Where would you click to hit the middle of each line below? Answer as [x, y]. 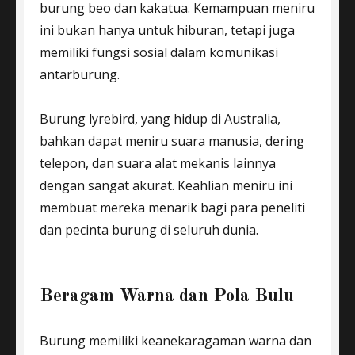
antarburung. [81, 74]
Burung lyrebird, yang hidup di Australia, [160, 119]
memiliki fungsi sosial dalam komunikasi [159, 52]
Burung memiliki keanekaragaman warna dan [176, 341]
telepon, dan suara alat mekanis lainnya [158, 163]
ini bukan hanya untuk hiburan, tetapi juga [167, 30]
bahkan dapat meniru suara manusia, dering [172, 141]
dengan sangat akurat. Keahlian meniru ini [166, 185]
